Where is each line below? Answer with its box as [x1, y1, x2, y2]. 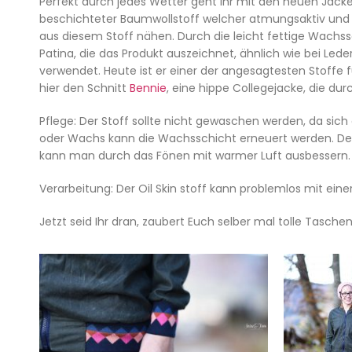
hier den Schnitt [39, 80, 130, 97]
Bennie [130, 80, 167, 97]
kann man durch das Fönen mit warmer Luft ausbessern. [39, 148, 350, 164]
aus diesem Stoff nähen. [39, 28, 178, 45]
